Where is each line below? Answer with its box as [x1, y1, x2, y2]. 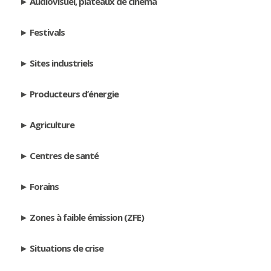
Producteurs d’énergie [30, 88, 119, 100]
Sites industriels [30, 57, 94, 70]
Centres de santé [30, 149, 99, 162]
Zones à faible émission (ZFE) [30, 211, 145, 224]
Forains [30, 180, 59, 193]
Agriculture [30, 119, 75, 131]
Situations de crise [30, 242, 104, 255]
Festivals [30, 26, 65, 39]
